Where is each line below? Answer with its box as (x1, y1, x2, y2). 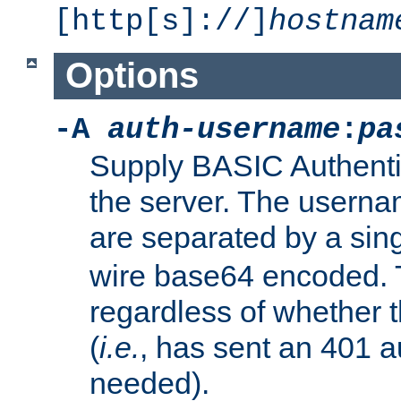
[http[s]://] (54, 4, 269, 38)
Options (64, 55, 199, 96)
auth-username (107, 113, 340, 148)
